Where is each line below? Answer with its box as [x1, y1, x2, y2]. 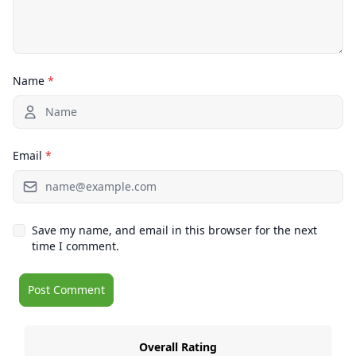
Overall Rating [139, 339, 217, 354]
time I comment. [32, 238, 119, 253]
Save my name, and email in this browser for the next [32, 222, 317, 238]
